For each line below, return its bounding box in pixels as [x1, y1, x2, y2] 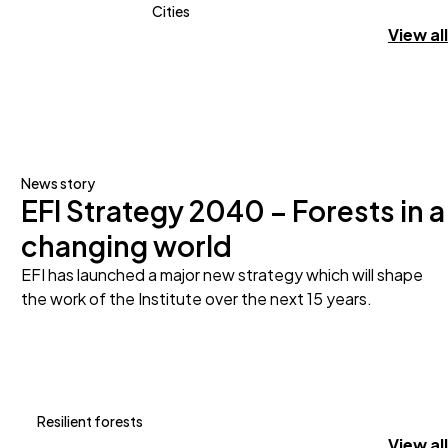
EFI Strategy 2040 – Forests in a [21, 193, 446, 228]
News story [21, 174, 96, 192]
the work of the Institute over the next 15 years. [21, 288, 373, 309]
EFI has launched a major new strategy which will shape [21, 264, 424, 285]
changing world [21, 228, 233, 263]
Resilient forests [37, 411, 144, 430]
